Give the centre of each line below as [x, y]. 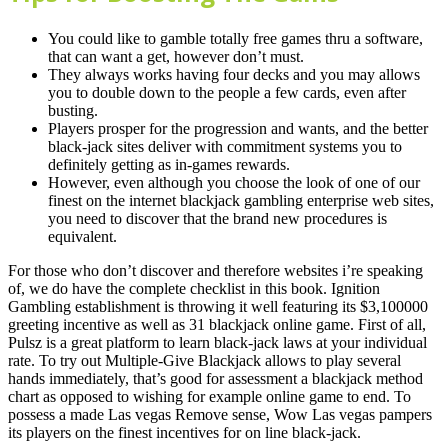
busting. [73, 111]
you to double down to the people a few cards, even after [227, 93]
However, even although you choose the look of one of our [234, 183]
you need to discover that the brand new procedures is [217, 219]
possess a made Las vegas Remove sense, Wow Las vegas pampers [220, 415]
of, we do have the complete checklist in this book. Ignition [194, 289]
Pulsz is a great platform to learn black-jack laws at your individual [217, 343]
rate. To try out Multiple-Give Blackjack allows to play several [204, 361]
